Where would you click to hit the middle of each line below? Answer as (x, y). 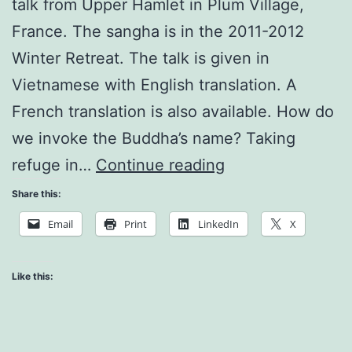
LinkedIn (218, 224)
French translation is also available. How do (173, 111)
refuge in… (54, 165)
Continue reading (160, 165)
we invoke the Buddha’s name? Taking (154, 138)
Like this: (33, 276)
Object (248, 217)
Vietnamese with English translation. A (154, 84)
